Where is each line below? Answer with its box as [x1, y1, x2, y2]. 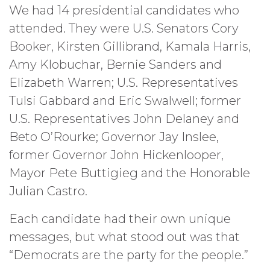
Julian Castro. [9, 183, 87, 198]
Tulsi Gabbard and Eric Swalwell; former [9, 93, 241, 108]
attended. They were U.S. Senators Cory [9, 20, 239, 36]
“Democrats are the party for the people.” [9, 247, 248, 262]
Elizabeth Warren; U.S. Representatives [9, 75, 238, 90]
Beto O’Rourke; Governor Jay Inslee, [9, 129, 219, 144]
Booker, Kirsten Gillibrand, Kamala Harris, [9, 39, 251, 54]
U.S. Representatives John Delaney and [9, 111, 239, 126]
